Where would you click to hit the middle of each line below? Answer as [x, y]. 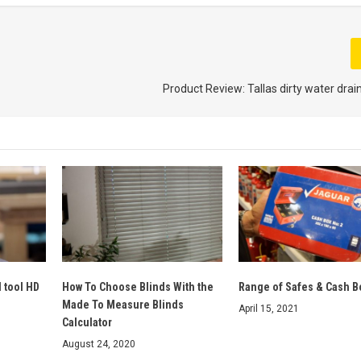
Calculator [87, 323]
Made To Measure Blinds [122, 305]
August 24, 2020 [98, 344]
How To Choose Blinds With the [137, 287]
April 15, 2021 [268, 309]
